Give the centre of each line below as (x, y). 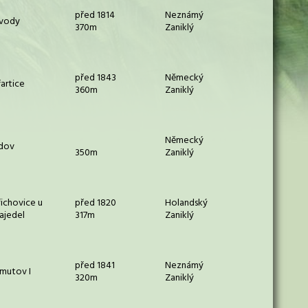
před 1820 (96, 203)
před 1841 (95, 266)
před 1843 (96, 78)
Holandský (186, 203)
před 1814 (95, 15)
